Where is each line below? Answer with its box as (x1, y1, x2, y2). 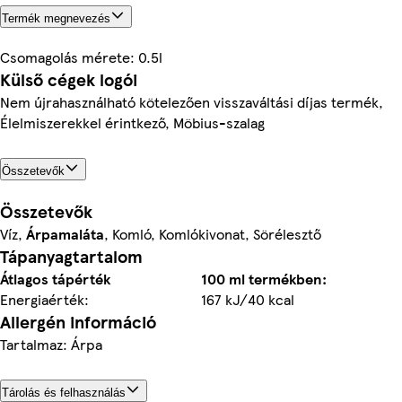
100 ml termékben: (201, 267, 327, 289)
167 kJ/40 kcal (201, 288, 294, 310)
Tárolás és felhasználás (2, 385, 126, 399)
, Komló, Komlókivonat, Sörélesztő (104, 223, 321, 244)
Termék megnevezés (2, 11, 110, 25)
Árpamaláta (26, 223, 104, 244)
